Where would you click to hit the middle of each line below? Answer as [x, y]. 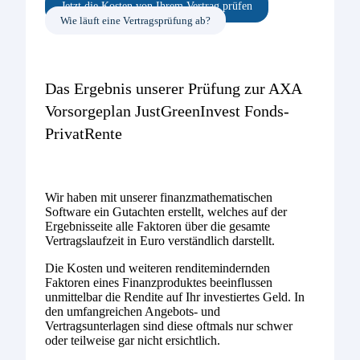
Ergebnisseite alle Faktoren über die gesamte [157, 227]
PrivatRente [84, 134]
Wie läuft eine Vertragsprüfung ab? [135, 20]
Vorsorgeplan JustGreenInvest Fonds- [167, 111]
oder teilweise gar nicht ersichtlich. [133, 341]
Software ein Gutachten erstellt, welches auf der [166, 212]
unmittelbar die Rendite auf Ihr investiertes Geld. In [175, 297]
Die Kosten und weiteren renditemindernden [157, 268]
